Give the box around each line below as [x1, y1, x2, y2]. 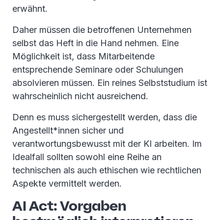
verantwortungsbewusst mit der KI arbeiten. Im [12, 138, 202, 149]
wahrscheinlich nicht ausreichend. [12, 91, 148, 101]
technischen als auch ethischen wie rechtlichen [12, 165, 201, 175]
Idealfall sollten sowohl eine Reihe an [12, 152, 162, 162]
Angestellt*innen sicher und [12, 125, 124, 136]
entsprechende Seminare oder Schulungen [12, 64, 183, 75]
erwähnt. [12, 3, 48, 14]
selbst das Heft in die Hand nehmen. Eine [12, 38, 179, 48]
